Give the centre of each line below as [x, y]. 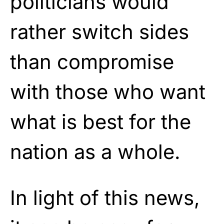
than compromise [92, 61]
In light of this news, [105, 197]
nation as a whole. [95, 151]
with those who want [108, 91]
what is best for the [100, 121]
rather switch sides [99, 31]
